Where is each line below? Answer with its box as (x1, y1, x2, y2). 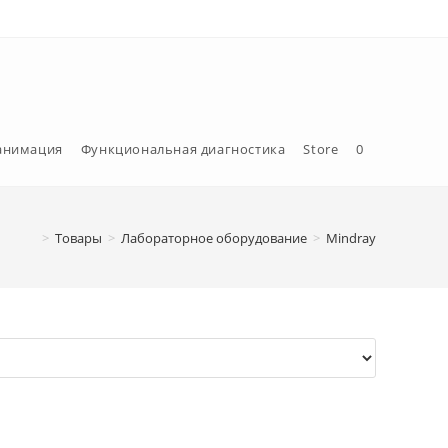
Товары (55, 228, 102, 247)
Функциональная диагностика (80, 140, 286, 158)
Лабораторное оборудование (121, 228, 307, 247)
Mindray (326, 228, 376, 247)
